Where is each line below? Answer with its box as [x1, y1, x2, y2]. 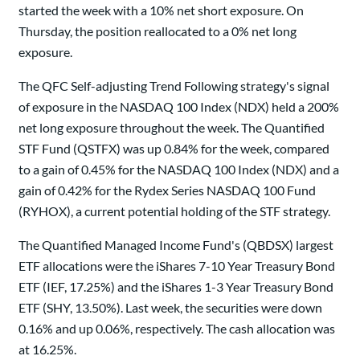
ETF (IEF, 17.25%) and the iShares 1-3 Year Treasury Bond [18, 279, 333, 295]
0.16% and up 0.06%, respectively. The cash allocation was [18, 321, 335, 337]
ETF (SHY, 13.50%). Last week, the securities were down [18, 300, 322, 316]
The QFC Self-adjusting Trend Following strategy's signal [18, 78, 329, 94]
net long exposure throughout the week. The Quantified [18, 120, 325, 136]
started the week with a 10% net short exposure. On [18, 2, 304, 18]
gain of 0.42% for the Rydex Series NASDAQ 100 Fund [18, 182, 316, 198]
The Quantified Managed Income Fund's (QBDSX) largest [18, 237, 333, 253]
